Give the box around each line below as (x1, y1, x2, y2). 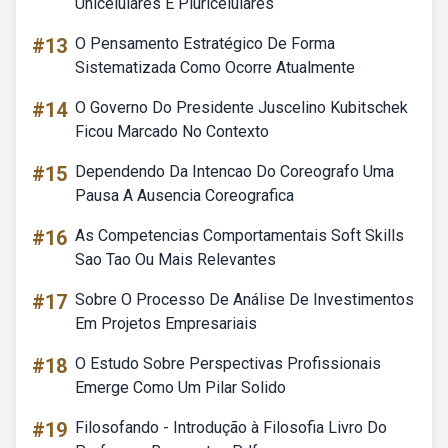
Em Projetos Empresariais (75, 314, 257, 333)
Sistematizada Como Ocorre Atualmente (75, 58, 355, 77)
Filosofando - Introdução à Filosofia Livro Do (75, 418, 387, 437)
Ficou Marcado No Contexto (75, 122, 269, 141)
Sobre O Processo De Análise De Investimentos (75, 290, 414, 309)
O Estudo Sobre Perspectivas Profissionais (75, 354, 381, 373)
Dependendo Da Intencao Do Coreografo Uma (75, 162, 394, 181)
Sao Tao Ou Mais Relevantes (75, 250, 276, 269)
